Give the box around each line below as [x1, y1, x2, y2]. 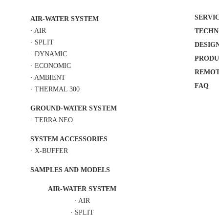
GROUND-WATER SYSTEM [30, 105, 117, 112]
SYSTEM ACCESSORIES [30, 135, 108, 143]
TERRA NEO [35, 116, 73, 124]
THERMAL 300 [35, 86, 80, 93]
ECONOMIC [35, 62, 71, 69]
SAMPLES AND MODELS [30, 166, 110, 174]
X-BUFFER [35, 147, 68, 154]
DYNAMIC [35, 50, 67, 58]
